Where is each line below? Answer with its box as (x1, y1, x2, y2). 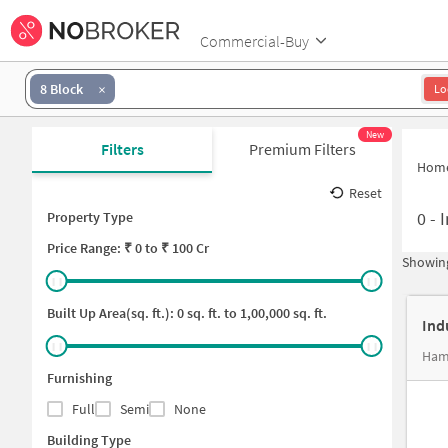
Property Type (47, 208, 133, 226)
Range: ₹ (77, 239, 135, 257)
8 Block (40, 79, 83, 98)
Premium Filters (248, 139, 356, 159)
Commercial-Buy (200, 30, 309, 51)
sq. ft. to (184, 304, 237, 322)
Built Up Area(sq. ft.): (47, 304, 177, 322)
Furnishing (47, 369, 112, 387)
